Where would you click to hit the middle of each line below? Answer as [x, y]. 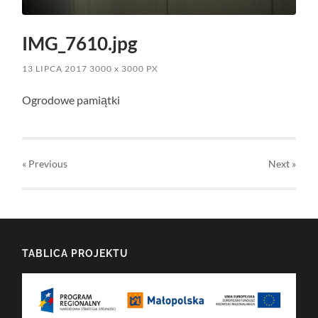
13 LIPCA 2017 [55, 69]
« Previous [45, 164]
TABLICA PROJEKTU [76, 253]
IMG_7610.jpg [80, 44]
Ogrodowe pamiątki [71, 100]
